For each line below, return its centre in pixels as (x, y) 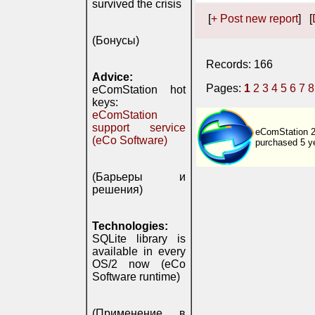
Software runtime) (136, 277)
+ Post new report (255, 19)
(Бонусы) (116, 40)
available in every (139, 251)
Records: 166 (239, 64)
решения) (117, 189)
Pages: (225, 88)
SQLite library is (139, 239)
